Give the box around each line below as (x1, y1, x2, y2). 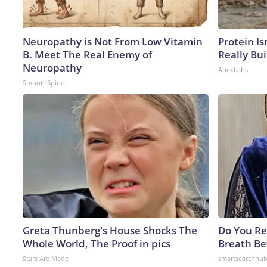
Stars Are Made (23, 253, 69, 263)
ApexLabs (218, 64, 248, 74)
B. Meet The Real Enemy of (23, 47, 152, 61)
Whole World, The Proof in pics (23, 236, 170, 250)
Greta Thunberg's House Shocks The (23, 223, 197, 237)
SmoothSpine (23, 77, 64, 87)
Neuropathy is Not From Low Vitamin (23, 34, 203, 48)
